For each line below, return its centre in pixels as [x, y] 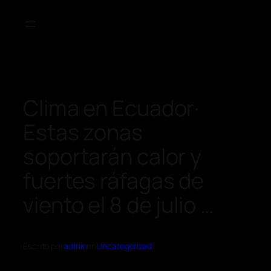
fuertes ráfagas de [114, 180]
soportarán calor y [113, 156]
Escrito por [43, 246]
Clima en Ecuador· [111, 108]
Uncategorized [124, 246]
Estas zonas [83, 132]
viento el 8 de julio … [119, 204]
